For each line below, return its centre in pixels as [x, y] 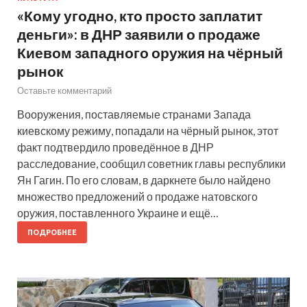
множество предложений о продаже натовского [137, 197]
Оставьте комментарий [64, 91]
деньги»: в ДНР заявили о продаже [139, 34]
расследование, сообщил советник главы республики [151, 164]
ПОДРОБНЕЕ [52, 233]
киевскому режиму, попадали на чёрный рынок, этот [148, 131]
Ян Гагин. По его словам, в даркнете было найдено [144, 180]
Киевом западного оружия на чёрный [150, 53]
